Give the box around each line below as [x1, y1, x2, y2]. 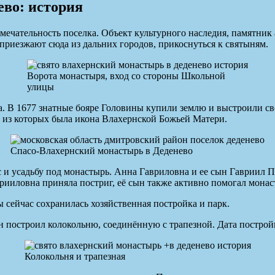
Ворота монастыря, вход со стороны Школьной [27, 70, 225, 81]
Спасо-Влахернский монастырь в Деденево [10, 145, 193, 156]
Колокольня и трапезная [24, 250, 125, 261]
